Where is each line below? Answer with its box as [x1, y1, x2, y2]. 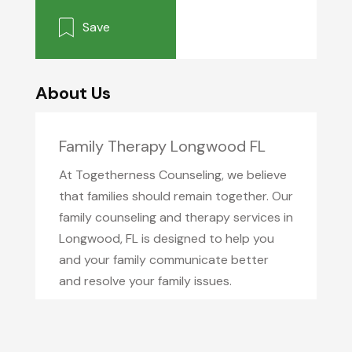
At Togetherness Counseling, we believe [58, 167, 287, 183]
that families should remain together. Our [58, 188, 293, 204]
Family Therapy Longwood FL [58, 136, 266, 156]
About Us [35, 82, 111, 104]
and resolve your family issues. [58, 273, 232, 289]
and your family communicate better [58, 251, 269, 268]
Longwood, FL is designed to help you [58, 230, 274, 247]
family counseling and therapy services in [58, 209, 293, 225]
